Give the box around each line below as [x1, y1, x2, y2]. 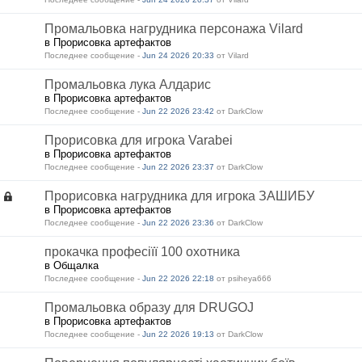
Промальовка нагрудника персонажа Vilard [44, 22, 303, 36]
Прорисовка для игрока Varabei [44, 133, 233, 147]
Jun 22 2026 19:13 [142, 330, 214, 339]
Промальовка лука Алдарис [44, 78, 211, 91]
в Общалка [44, 259, 99, 271]
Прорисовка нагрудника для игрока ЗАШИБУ [44, 189, 314, 203]
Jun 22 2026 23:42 [142, 107, 214, 116]
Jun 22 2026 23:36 [142, 218, 214, 227]
